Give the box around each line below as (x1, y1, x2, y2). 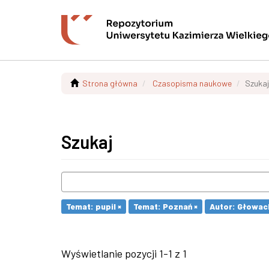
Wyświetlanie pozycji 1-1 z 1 (61, 247, 187, 260)
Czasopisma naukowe (153, 78, 232, 88)
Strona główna (82, 78, 138, 88)
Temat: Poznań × (133, 201, 198, 211)
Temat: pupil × (66, 201, 121, 211)
